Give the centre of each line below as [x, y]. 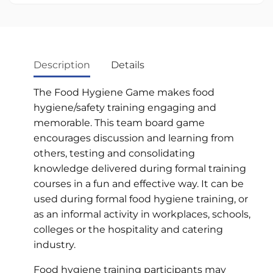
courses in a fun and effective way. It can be [139, 183]
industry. [55, 244]
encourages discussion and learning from [134, 138]
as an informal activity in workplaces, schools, [142, 214]
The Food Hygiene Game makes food [124, 92]
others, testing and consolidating [114, 153]
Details [128, 65]
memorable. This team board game [119, 122]
